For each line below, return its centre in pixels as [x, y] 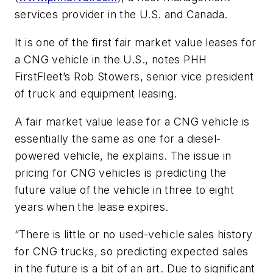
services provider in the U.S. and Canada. [121, 15]
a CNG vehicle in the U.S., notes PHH [111, 59]
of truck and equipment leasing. [96, 93]
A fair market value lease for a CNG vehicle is [132, 121]
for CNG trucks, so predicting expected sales [132, 252]
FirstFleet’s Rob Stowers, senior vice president [134, 76]
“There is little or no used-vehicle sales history [134, 235]
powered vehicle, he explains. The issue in [123, 155]
